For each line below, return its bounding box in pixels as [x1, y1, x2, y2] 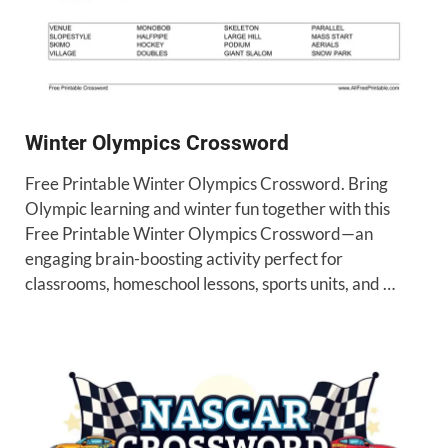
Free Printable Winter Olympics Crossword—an [25, 222, 373, 244]
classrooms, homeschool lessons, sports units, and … [25, 272, 395, 294]
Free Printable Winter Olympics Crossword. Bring [25, 172, 388, 194]
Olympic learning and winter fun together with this [25, 197, 390, 219]
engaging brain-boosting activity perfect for [25, 247, 343, 269]
